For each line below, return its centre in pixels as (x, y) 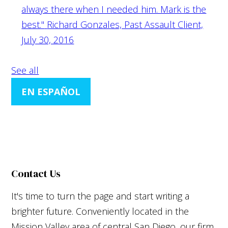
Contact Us (36, 173)
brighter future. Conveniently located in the (100, 211)
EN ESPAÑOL (51, 91)
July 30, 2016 (48, 39)
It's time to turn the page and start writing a (101, 196)
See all (25, 70)
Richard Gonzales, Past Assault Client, (125, 24)
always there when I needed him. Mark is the (114, 9)
